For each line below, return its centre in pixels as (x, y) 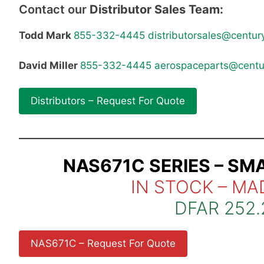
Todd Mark (46, 36)
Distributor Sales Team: (156, 10)
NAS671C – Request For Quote (103, 243)
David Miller (49, 65)
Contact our (54, 10)
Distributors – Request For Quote (108, 101)
